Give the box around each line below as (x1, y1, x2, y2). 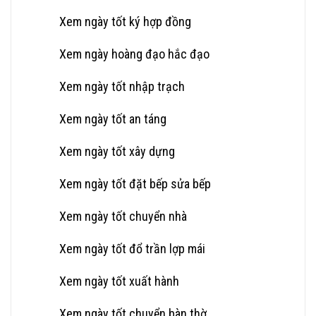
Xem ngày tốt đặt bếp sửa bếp (59, 176, 211, 191)
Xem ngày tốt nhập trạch (59, 78, 185, 94)
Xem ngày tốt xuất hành (59, 273, 179, 288)
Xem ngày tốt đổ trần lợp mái (59, 241, 205, 256)
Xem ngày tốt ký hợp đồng (59, 13, 191, 29)
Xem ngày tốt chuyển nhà (59, 208, 187, 224)
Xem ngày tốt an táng (59, 111, 166, 126)
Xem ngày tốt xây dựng (59, 143, 175, 159)
